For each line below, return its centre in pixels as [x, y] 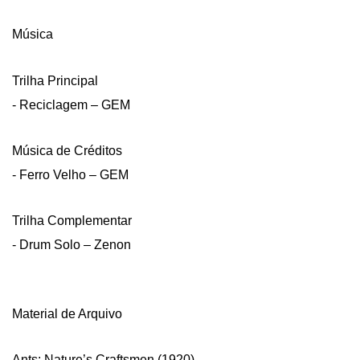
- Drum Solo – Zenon [72, 245]
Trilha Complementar [72, 221]
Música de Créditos [67, 151]
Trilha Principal [55, 80]
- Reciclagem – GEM [71, 104]
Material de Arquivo [67, 313]
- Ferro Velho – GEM [70, 174]
